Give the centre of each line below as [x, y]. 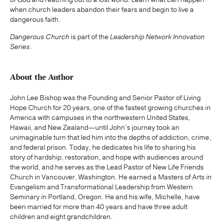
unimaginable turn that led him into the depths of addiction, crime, [111, 138]
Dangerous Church [40, 37]
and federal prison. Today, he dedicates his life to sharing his [103, 148]
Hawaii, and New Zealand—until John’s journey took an [95, 128]
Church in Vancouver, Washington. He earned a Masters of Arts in [111, 177]
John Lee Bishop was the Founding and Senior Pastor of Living [105, 98]
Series [20, 47]
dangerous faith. [35, 20]
